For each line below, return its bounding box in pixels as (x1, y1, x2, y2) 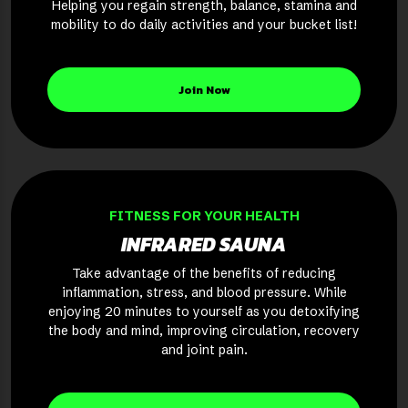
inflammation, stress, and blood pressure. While (61, 284, 347, 301)
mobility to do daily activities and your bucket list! (51, 16, 357, 34)
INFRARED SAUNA (121, 229, 287, 260)
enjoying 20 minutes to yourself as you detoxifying (48, 303, 360, 321)
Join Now (178, 81, 230, 99)
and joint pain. (160, 342, 248, 359)
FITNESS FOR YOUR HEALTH (108, 208, 300, 225)
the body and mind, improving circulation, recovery (48, 322, 360, 340)
